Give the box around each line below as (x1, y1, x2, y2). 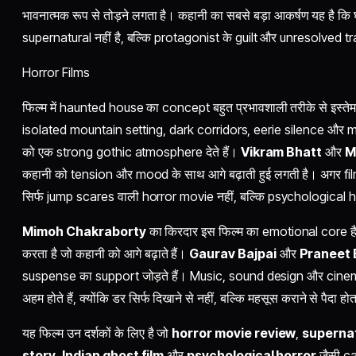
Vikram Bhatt (240, 143, 323, 160)
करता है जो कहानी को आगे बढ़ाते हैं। (22, 245, 190, 261)
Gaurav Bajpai (189, 245, 277, 261)
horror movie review (172, 324, 296, 341)
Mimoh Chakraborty (22, 222, 146, 239)
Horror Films (22, 64, 90, 80)
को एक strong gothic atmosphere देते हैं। (22, 143, 241, 160)
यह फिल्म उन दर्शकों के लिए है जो (22, 324, 172, 341)
